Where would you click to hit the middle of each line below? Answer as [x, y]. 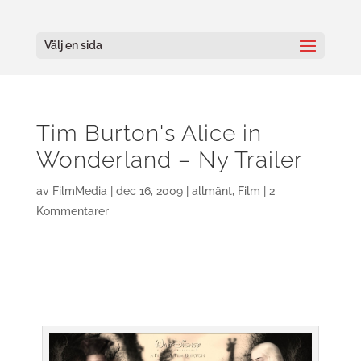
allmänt [212, 191]
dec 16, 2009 [149, 191]
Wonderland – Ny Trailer [169, 160]
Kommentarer [72, 211]
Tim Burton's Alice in [149, 133]
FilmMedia [79, 191]
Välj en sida [73, 45]
